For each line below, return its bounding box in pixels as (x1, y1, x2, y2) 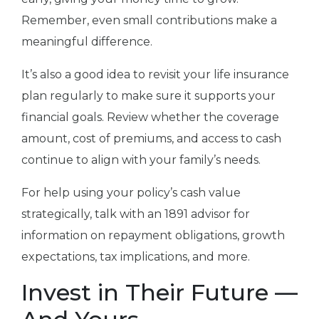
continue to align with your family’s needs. (21, 153, 261, 167)
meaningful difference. (21, 35, 152, 49)
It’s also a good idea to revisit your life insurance (21, 68, 289, 82)
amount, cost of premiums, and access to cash (21, 132, 281, 146)
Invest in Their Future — (21, 278, 298, 307)
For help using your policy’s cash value (21, 186, 241, 200)
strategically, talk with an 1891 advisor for (21, 207, 250, 221)
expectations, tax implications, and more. (21, 250, 250, 264)
